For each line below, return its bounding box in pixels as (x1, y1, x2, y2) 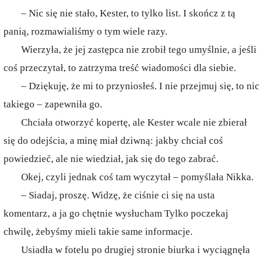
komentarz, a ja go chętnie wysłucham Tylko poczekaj (4, 208, 228, 219)
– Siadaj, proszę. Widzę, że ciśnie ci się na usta (21, 190, 215, 201)
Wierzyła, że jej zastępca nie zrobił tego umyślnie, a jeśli (21, 44, 257, 55)
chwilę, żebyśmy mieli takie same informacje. (4, 226, 193, 237)
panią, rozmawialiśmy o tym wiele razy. (4, 26, 167, 37)
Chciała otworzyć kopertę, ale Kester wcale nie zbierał (21, 117, 247, 128)
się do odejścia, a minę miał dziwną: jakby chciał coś (4, 135, 223, 146)
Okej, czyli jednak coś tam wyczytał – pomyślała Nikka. (21, 171, 254, 183)
